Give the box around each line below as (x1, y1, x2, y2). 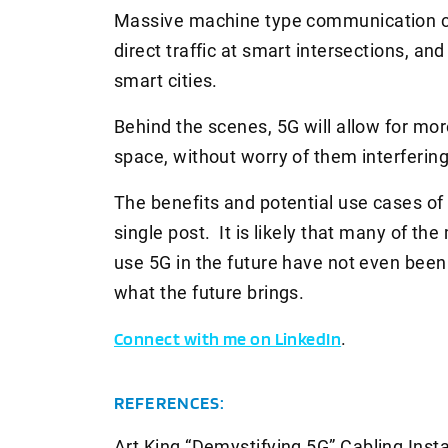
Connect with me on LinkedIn (114, 327, 342, 349)
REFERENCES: (114, 391, 230, 413)
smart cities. (114, 69, 218, 91)
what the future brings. (114, 281, 305, 303)
